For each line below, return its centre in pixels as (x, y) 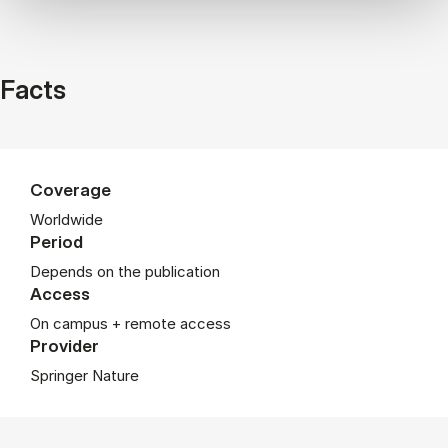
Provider (64, 345)
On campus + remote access (130, 323)
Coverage (70, 189)
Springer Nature (84, 375)
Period (56, 241)
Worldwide (66, 219)
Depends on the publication (125, 271)
